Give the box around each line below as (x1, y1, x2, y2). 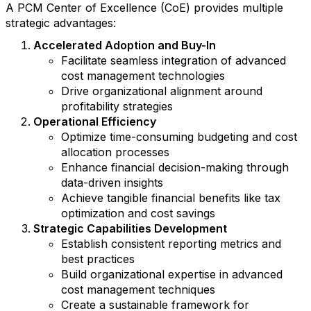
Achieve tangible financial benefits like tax (61, 191, 280, 205)
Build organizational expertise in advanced (61, 267, 283, 281)
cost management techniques (61, 283, 215, 296)
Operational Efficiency (33, 115, 156, 128)
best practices (61, 252, 135, 266)
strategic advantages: (6, 16, 116, 30)
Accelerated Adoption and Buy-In (33, 38, 216, 52)
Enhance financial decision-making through (61, 160, 289, 174)
